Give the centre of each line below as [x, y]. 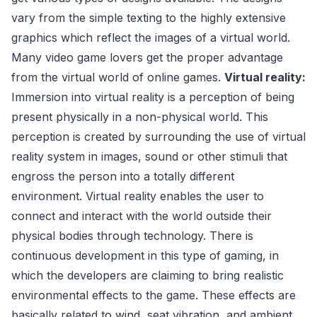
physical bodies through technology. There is [132, 235]
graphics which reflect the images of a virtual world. [151, 37]
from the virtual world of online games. [118, 77]
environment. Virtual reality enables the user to [138, 196]
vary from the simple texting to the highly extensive [149, 17]
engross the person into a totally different [123, 176]
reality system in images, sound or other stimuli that [149, 156]
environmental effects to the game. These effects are [154, 295]
